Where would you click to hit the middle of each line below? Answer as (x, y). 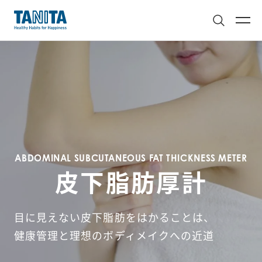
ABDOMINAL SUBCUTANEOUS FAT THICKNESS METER (131, 158)
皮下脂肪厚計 (131, 182)
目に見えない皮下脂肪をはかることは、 (114, 217)
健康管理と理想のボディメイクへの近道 (114, 235)
